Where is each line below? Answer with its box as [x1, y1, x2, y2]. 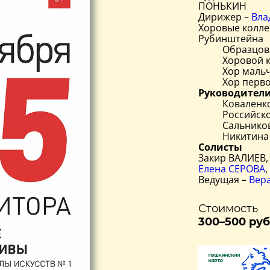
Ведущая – [198, 172, 249, 186]
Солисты [198, 140, 242, 154]
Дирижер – [198, 10, 251, 24]
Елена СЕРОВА [198, 162, 265, 175]
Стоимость [198, 201, 258, 215]
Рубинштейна [198, 31, 263, 45]
